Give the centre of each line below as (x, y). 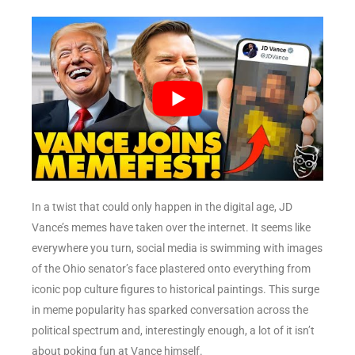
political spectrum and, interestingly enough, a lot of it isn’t (173, 330)
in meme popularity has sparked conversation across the (170, 309)
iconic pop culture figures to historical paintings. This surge (176, 289)
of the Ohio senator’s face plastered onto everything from (171, 268)
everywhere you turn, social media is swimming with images (177, 248)
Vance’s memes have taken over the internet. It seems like (171, 227)
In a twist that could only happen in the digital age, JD (162, 206)
